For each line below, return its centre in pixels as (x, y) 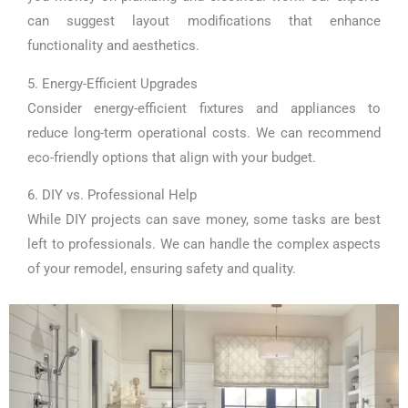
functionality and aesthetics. (113, 46)
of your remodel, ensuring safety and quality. (162, 269)
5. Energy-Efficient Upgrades (112, 83)
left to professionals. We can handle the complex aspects (204, 245)
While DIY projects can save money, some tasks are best (204, 220)
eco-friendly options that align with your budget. (172, 157)
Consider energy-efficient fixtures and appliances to (204, 108)
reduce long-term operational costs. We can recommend (204, 133)
